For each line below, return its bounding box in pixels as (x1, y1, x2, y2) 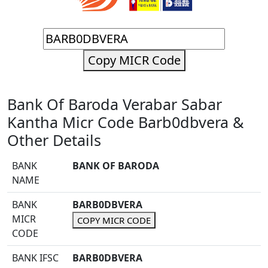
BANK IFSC (12, 251, 59, 264)
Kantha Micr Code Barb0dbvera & (7, 112, 243, 132)
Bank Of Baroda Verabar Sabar (7, 94, 222, 114)
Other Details (7, 130, 101, 150)
